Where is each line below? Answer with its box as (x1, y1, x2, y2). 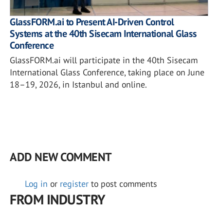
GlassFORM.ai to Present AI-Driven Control (10, 15, 174, 28)
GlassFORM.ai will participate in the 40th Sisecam (10, 54, 198, 66)
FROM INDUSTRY (10, 190, 106, 208)
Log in (25, 178, 48, 189)
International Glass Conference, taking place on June (10, 66, 204, 78)
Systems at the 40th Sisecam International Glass (10, 27, 197, 40)
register (60, 178, 89, 189)
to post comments (89, 178, 157, 189)
